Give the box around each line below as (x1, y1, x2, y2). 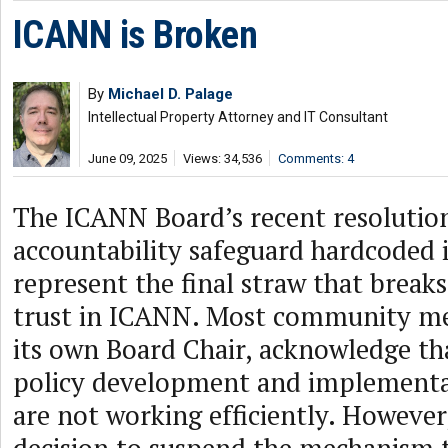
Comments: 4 (278, 151, 354, 166)
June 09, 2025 (88, 151, 167, 166)
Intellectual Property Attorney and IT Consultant (88, 109, 388, 125)
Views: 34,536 (183, 151, 262, 166)
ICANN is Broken (13, 13, 258, 57)
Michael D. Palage (108, 85, 233, 103)
